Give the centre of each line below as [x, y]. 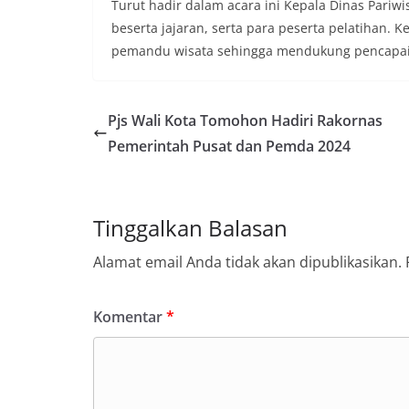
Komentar [130, 316]
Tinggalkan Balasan [190, 227]
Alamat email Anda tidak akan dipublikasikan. [247, 262]
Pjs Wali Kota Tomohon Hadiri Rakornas [245, 120]
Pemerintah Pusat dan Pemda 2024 [229, 146]
